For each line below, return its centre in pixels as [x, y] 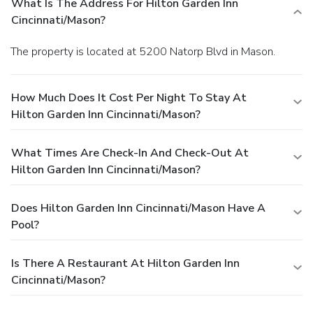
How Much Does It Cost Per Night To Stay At [129, 97]
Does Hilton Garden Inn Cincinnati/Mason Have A [138, 208]
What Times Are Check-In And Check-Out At [130, 153]
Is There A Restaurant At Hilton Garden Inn [125, 263]
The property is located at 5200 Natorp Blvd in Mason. [146, 51]
